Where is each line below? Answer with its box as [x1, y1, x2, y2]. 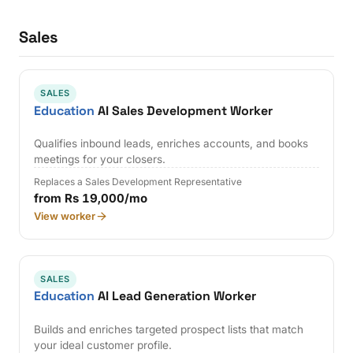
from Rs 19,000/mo [34, 191, 148, 206]
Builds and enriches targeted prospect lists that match [34, 322, 304, 336]
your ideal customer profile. [34, 338, 173, 351]
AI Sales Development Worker [95, 102, 273, 119]
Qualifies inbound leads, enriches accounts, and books [34, 137, 309, 150]
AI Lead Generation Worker [95, 288, 257, 305]
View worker [34, 210, 96, 223]
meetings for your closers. [34, 153, 166, 166]
